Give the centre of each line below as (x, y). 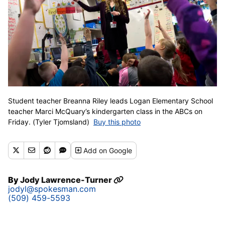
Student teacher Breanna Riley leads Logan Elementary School (110, 100)
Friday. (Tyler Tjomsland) (50, 122)
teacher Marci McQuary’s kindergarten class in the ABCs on (105, 111)
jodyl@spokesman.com (52, 189)
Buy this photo (117, 122)
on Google (116, 150)
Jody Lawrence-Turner (67, 180)
